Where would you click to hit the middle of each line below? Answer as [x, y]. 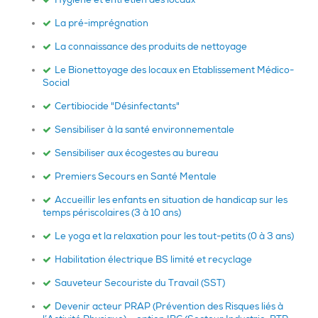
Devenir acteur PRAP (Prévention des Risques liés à [169, 306]
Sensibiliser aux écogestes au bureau [137, 153]
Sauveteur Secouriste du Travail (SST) [140, 283]
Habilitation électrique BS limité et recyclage [153, 259]
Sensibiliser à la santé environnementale [144, 130]
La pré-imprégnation [102, 23]
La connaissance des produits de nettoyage [151, 46]
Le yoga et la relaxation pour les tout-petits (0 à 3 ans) [174, 236]
